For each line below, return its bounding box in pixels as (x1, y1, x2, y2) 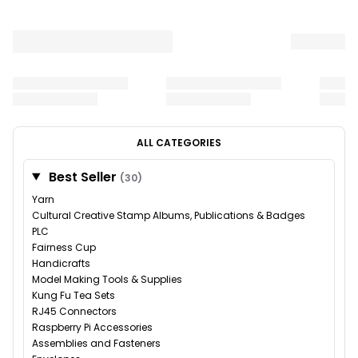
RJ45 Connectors (32, 304, 117, 318)
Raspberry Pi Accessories (32, 320, 153, 334)
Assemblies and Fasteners (32, 336, 161, 350)
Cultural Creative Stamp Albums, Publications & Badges (32, 208, 305, 222)
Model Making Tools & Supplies (32, 272, 182, 286)
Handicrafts (32, 256, 90, 270)
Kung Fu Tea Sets (32, 288, 115, 302)
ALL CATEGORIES (137, 135, 221, 149)
